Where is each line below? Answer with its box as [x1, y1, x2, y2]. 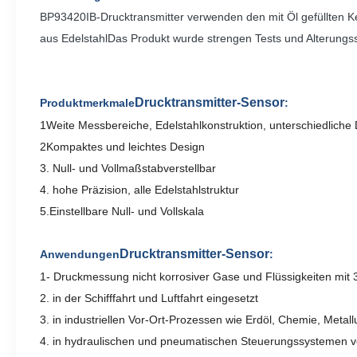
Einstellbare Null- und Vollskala [49, 205, 204, 218]
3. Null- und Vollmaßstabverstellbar [40, 162, 216, 175]
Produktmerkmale [40, 96, 135, 110]
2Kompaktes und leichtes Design [40, 140, 205, 154]
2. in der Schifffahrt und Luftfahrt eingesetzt [40, 292, 258, 305]
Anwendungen [40, 248, 120, 261]
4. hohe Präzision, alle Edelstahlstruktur [40, 183, 239, 197]
